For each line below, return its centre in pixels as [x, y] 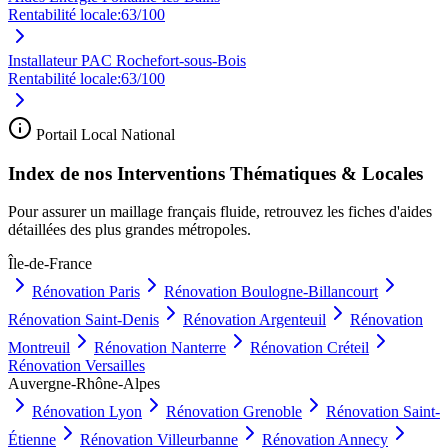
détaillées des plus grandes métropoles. [129, 230]
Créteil [348, 348]
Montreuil [39, 348]
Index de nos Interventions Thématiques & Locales [215, 173]
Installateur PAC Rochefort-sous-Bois [127, 60]
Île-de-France [50, 264]
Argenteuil [292, 320]
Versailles [115, 366]
